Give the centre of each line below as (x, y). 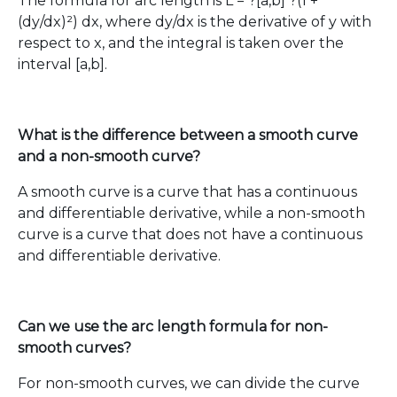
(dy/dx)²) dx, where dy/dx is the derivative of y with (195, 22)
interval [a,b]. (62, 64)
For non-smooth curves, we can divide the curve (189, 383)
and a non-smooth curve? (109, 156)
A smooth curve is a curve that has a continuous (187, 192)
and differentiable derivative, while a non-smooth (191, 213)
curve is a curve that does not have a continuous (190, 234)
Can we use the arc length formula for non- (173, 327)
